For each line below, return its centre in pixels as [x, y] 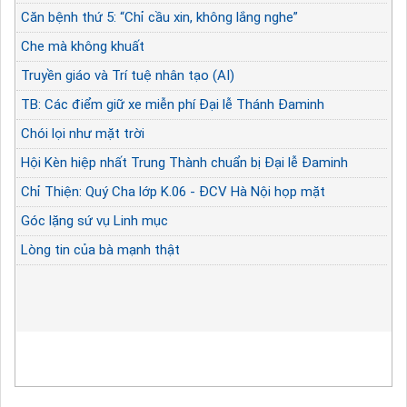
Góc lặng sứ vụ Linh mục [94, 220]
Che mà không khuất [83, 46]
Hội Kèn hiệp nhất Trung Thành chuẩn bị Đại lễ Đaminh [184, 162]
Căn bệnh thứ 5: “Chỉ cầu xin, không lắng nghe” [159, 17]
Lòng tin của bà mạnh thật [100, 249]
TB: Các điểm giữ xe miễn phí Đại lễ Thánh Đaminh [173, 104]
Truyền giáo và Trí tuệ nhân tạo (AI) [128, 75]
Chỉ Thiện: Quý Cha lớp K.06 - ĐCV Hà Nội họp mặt [173, 191]
